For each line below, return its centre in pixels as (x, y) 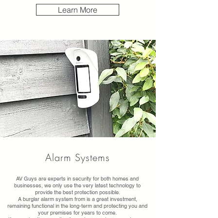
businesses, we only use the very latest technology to (77, 185)
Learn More (78, 10)
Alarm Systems (78, 157)
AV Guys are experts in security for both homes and (77, 179)
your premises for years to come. (77, 213)
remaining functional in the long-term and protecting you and (77, 206)
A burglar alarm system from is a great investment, (77, 199)
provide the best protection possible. (77, 192)
